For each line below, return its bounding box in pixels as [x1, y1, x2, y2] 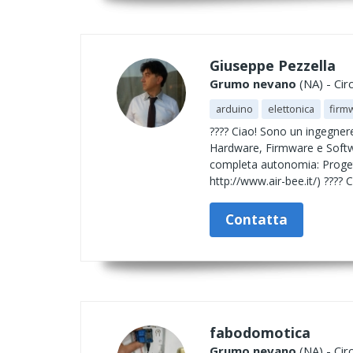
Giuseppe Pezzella [210, 56, 336, 75]
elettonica [267, 102, 314, 116]
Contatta [225, 210, 288, 229]
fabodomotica [210, 323, 310, 342]
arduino [215, 102, 253, 116]
